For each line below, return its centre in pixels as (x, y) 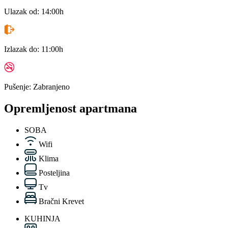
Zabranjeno (51, 87)
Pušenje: (19, 87)
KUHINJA (42, 218)
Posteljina (54, 173)
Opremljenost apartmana (70, 108)
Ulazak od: (23, 11)
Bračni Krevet (61, 201)
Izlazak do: (23, 49)
